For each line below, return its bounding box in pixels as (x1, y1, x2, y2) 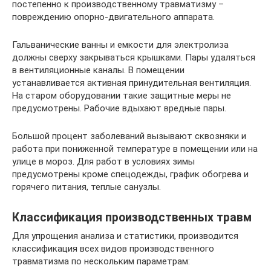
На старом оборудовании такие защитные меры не (12, 90, 231, 101)
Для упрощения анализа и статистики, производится (12, 230, 238, 241)
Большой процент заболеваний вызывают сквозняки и (12, 130, 246, 142)
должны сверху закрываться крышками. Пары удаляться (12, 51, 255, 63)
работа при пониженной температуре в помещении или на (12, 143, 258, 154)
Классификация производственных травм (12, 210, 252, 224)
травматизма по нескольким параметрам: (12, 255, 190, 267)
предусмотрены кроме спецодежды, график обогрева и (12, 168, 249, 180)
